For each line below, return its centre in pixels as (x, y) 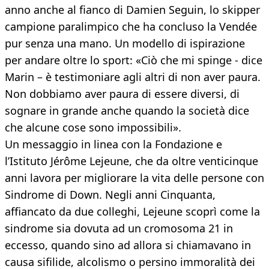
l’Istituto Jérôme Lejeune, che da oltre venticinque (131, 161)
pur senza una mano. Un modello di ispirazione (125, 44)
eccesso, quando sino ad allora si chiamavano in (128, 245)
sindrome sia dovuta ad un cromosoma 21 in (119, 228)
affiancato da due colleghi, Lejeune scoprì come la (132, 212)
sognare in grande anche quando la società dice (127, 111)
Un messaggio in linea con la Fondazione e (113, 144)
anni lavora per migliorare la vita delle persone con (134, 178)
